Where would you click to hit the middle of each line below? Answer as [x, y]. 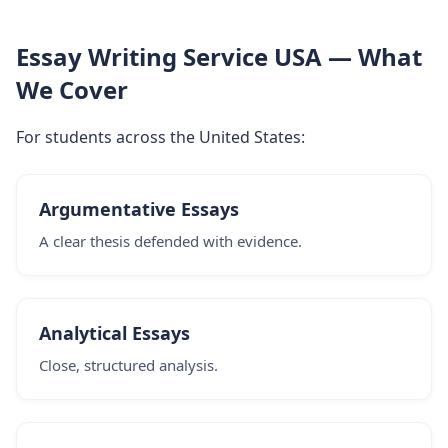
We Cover [72, 89]
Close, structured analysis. [128, 365]
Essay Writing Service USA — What [219, 56]
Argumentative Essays [139, 209]
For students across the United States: [160, 137]
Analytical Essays [114, 333]
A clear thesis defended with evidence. [170, 241]
